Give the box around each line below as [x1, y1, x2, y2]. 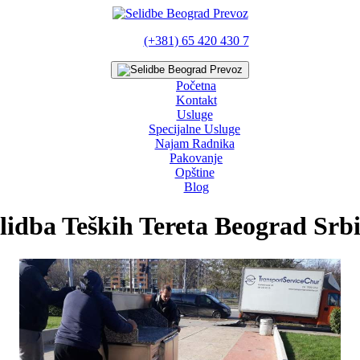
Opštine [174, 166, 215, 179]
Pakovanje [170, 151, 223, 165]
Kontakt [175, 93, 217, 107]
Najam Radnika [154, 137, 235, 150]
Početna [176, 79, 216, 92]
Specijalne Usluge [149, 122, 240, 136]
